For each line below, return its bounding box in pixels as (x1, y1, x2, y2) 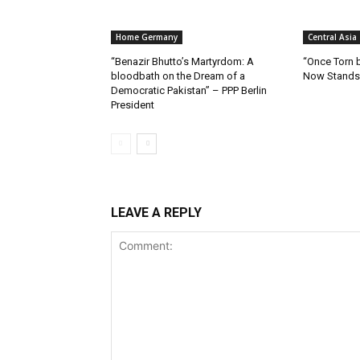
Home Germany (116, 31, 178, 43)
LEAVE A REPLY (111, 205, 202, 221)
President (111, 99, 154, 112)
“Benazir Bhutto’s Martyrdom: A (111, 55, 254, 68)
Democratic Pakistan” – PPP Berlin (111, 84, 267, 97)
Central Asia (307, 31, 357, 43)
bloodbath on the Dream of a (111, 70, 245, 83)
